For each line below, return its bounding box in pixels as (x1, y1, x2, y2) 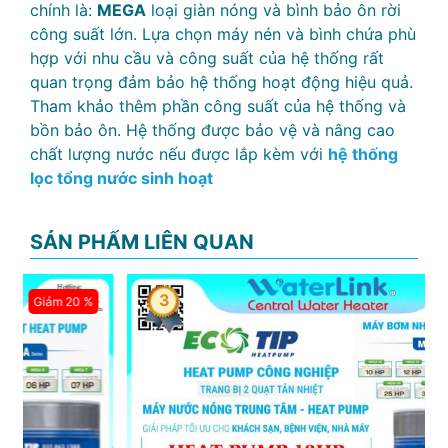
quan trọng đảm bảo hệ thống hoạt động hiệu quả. (30, 72, 413, 92)
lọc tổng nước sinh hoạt (30, 168, 213, 188)
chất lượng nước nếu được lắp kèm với (30, 144, 328, 164)
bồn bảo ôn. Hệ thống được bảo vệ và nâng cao (30, 120, 395, 140)
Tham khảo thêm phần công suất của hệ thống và (30, 96, 406, 116)
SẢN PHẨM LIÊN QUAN (30, 230, 254, 254)
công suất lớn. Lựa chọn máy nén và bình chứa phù (30, 24, 416, 44)
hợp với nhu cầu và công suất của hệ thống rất (30, 48, 384, 68)
